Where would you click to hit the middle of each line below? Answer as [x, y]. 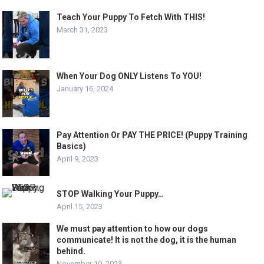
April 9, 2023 [78, 159]
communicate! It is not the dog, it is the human [147, 240]
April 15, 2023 [80, 207]
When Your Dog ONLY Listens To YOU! [129, 76]
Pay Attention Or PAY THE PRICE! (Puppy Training [152, 135]
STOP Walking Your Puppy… [110, 194]
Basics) [72, 146]
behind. [71, 251]
